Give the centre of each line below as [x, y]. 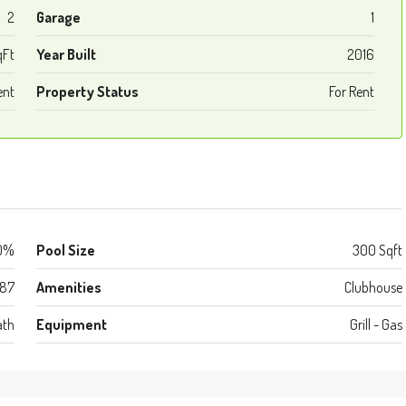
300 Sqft [377, 250]
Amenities [68, 287]
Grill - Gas [376, 324]
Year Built [66, 54]
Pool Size [65, 250]
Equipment [71, 324]
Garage [58, 17]
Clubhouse [373, 287]
